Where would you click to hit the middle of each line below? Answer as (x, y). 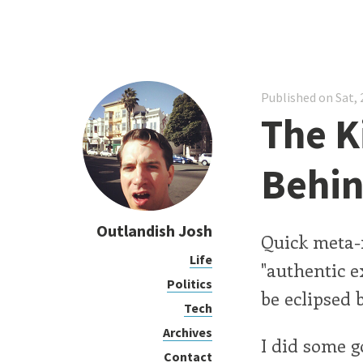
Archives (188, 332)
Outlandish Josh (154, 231)
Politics (190, 283)
